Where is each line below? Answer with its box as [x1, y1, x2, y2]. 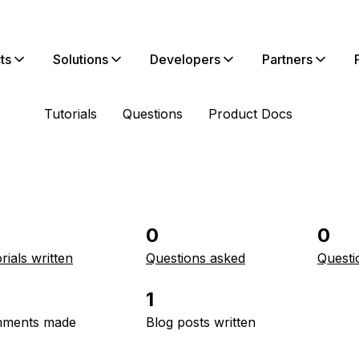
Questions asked [146, 250, 245, 266]
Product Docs [208, 106, 292, 122]
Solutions [53, 51, 108, 67]
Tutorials [44, 106, 97, 122]
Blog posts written [146, 314, 256, 330]
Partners [262, 51, 313, 67]
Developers [150, 51, 220, 67]
